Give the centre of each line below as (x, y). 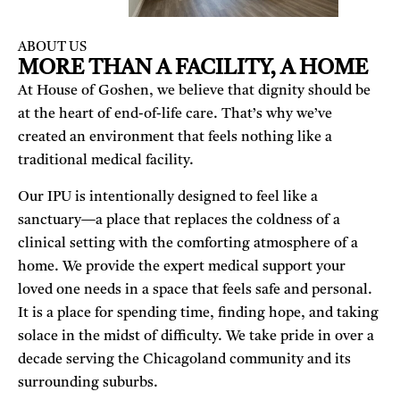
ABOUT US (52, 47)
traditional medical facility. (106, 160)
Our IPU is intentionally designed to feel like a (168, 197)
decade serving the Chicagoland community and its (184, 359)
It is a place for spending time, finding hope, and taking (198, 313)
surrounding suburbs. (90, 383)
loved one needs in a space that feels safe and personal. (195, 290)
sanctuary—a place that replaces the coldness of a (179, 220)
